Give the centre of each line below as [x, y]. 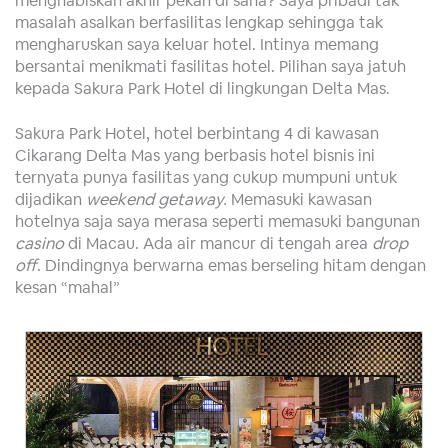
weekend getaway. [156, 198]
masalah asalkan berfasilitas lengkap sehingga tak [199, 21]
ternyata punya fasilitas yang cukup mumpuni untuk [206, 176]
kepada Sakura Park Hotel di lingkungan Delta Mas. [202, 87]
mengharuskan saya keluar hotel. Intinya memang [197, 43]
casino [39, 242]
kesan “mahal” [67, 286]
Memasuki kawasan [299, 198]
